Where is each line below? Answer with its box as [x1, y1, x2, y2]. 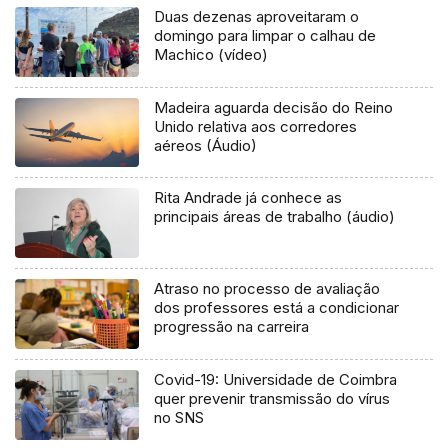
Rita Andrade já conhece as [154, 188, 343, 208]
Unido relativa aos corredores [154, 116, 358, 136]
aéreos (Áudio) [154, 135, 258, 155]
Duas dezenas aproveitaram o [154, 6, 360, 26]
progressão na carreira [154, 317, 310, 337]
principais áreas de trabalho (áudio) [154, 207, 396, 227]
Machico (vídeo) [154, 44, 269, 64]
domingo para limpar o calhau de [154, 25, 377, 45]
